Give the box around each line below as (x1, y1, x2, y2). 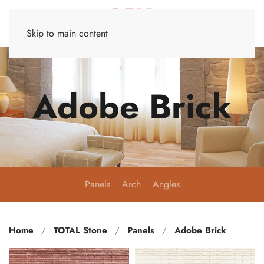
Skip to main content (27, 27, 108, 40)
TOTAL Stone (54, 224, 107, 237)
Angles (152, 177, 180, 191)
